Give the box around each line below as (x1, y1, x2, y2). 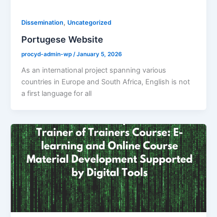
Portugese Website (21, 34, 104, 45)
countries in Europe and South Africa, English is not (21, 77, 190, 87)
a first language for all (21, 89, 92, 98)
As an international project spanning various (21, 66, 167, 75)
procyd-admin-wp (21, 51, 74, 58)
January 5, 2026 (77, 51, 123, 58)
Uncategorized (67, 18, 112, 26)
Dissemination (21, 18, 64, 26)
